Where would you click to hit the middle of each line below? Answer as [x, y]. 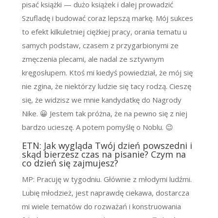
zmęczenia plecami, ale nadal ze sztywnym [93, 59]
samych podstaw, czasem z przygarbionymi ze [100, 45]
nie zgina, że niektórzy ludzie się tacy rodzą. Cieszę [106, 86]
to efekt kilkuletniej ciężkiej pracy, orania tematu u [104, 32]
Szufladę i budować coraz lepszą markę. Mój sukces [107, 18]
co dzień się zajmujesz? [70, 163]
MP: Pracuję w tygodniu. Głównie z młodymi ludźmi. [107, 179]
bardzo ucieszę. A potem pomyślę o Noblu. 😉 [97, 127]
